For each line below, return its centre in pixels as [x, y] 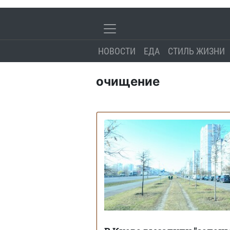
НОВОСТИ [117, 51]
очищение [128, 81]
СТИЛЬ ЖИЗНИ [196, 51]
